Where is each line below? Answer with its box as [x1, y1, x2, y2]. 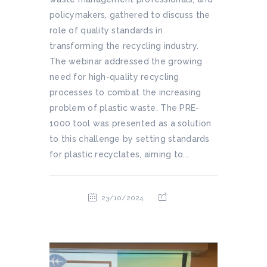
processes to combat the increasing [49, 87, 201, 97]
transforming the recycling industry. [49, 41, 199, 51]
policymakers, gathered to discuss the [49, 10, 210, 20]
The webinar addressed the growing [49, 56, 203, 66]
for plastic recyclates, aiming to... [49, 149, 190, 159]
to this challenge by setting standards [49, 133, 210, 144]
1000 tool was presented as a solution [49, 118, 212, 128]
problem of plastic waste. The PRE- [49, 103, 200, 113]
